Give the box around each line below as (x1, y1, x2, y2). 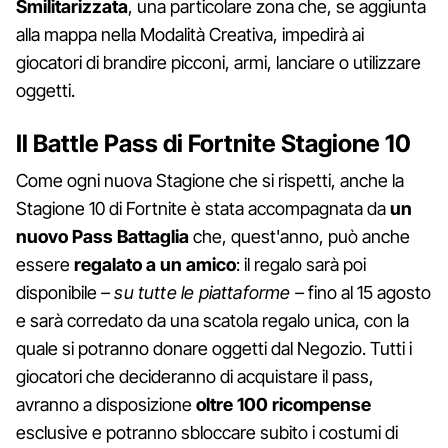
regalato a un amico (74, 253, 236, 275)
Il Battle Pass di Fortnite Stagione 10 (16, 128, 411, 158)
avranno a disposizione (16, 393, 196, 415)
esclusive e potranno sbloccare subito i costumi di (16, 421, 398, 443)
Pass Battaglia (72, 225, 189, 247)
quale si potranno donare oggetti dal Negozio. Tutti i (16, 337, 412, 359)
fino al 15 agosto (303, 281, 431, 303)
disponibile (16, 281, 101, 303)
